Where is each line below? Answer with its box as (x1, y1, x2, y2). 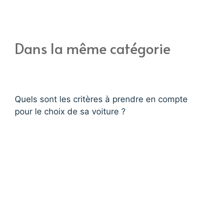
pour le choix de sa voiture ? (15, 107, 126, 117)
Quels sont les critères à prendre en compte (15, 94, 188, 105)
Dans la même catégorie (15, 38, 170, 58)
